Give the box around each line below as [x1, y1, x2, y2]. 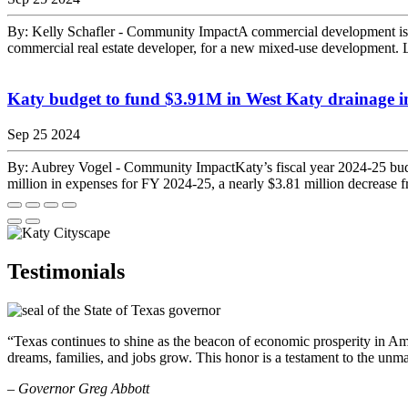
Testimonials [7, 259, 125, 283]
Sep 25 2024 [7, 127, 80, 142]
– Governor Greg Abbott [7, 380, 149, 396]
